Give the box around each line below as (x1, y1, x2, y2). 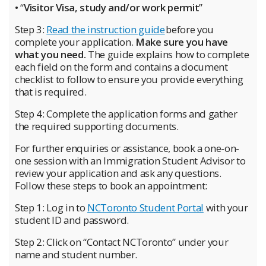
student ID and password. (15, 213, 129, 227)
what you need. (15, 47, 86, 61)
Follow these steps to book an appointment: (15, 178, 207, 192)
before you (164, 22, 214, 36)
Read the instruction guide (46, 22, 165, 36)
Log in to (46, 200, 87, 214)
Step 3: (15, 22, 47, 36)
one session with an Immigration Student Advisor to (15, 153, 246, 167)
